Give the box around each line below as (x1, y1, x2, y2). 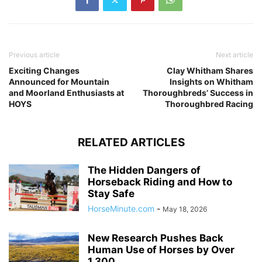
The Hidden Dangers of (88, 164, 201, 177)
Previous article (9, 50, 60, 60)
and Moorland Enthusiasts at (9, 88, 124, 98)
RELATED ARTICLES (77, 136, 185, 150)
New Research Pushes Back (88, 232, 223, 244)
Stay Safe (88, 188, 135, 200)
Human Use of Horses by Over (88, 244, 235, 256)
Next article (216, 50, 253, 60)
